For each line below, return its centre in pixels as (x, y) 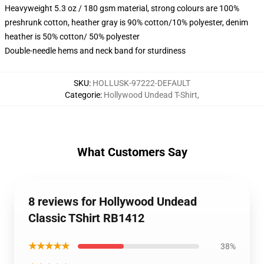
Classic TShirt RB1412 (86, 218)
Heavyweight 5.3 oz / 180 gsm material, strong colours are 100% (122, 8)
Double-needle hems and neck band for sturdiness (95, 51)
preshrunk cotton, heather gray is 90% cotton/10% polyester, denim (126, 22)
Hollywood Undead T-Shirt (151, 95)
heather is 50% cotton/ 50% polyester (72, 37)
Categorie (82, 95)
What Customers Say (132, 152)
